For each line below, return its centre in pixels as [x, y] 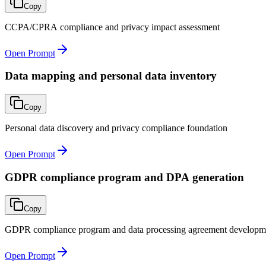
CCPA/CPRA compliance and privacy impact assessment [112, 27]
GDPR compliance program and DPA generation [124, 177]
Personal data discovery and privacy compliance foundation [116, 128]
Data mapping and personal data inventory [111, 76]
